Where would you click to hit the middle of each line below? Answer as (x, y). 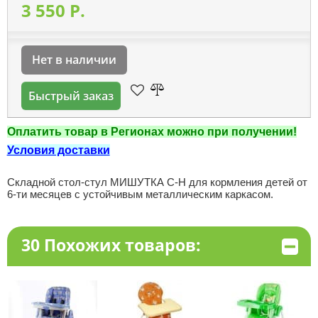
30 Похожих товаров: (111, 245)
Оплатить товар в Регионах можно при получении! (152, 132)
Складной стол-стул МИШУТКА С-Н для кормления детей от (157, 182)
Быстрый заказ (71, 96)
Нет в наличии (74, 60)
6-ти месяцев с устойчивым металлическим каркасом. (140, 194)
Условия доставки (58, 150)
